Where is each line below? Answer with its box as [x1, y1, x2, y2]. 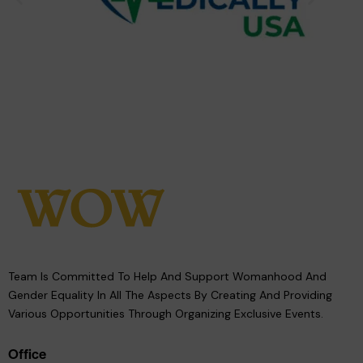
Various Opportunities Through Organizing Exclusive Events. [8, 305, 323, 321]
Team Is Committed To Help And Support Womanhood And [8, 268, 327, 284]
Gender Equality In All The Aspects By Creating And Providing [8, 287, 332, 302]
